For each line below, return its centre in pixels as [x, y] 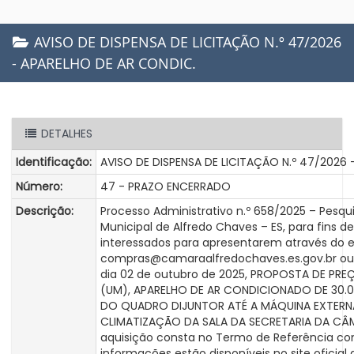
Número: [39, 186]
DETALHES [65, 134]
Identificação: [54, 162]
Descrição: [45, 211]
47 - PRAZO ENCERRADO [166, 186]
